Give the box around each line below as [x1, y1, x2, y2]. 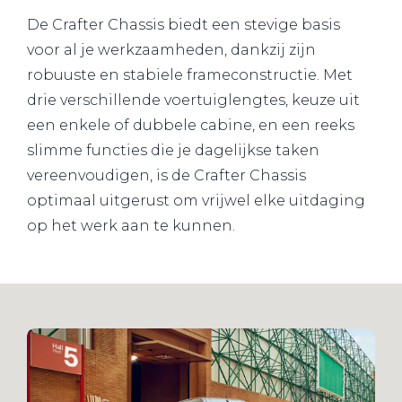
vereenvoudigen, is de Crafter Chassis [27, 166, 306, 184]
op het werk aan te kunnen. [27, 216, 235, 234]
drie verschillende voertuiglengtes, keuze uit [27, 91, 360, 109]
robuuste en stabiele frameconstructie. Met [27, 66, 353, 83]
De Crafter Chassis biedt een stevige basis [27, 15, 340, 33]
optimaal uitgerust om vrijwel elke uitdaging [27, 191, 365, 209]
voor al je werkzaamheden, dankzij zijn [27, 40, 316, 58]
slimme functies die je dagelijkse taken [27, 141, 319, 159]
